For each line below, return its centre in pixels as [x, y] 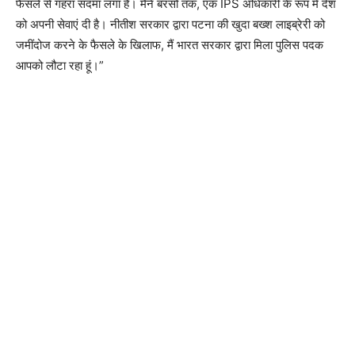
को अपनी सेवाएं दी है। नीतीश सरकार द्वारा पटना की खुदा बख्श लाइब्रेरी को [170, 24]
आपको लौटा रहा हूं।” [60, 65]
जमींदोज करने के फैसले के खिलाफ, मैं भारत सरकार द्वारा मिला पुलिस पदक [170, 45]
